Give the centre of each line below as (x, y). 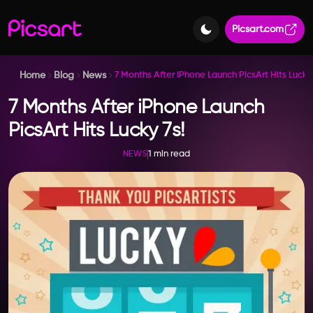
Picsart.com (258, 29)
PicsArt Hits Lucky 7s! (96, 131)
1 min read (169, 154)
